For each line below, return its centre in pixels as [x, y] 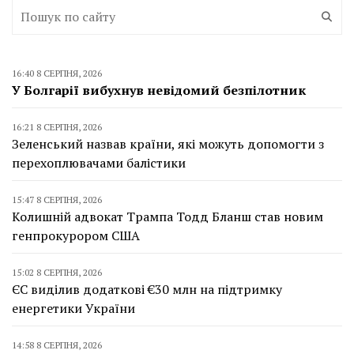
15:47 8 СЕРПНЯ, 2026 [57, 200]
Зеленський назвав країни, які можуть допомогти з [168, 144]
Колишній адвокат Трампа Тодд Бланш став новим [168, 217]
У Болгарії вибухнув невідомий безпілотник [159, 90]
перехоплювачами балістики [99, 163]
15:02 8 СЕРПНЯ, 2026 [57, 273]
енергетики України [73, 309]
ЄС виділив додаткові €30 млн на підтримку [147, 290]
